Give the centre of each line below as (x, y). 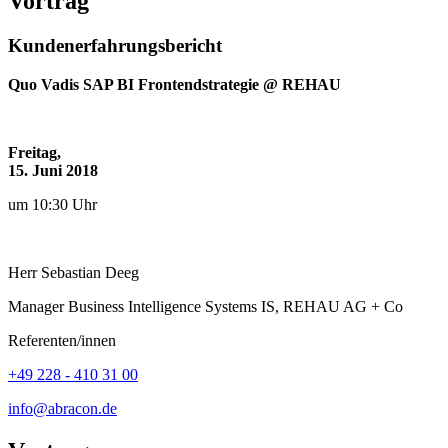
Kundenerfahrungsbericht (115, 45)
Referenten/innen (62, 340)
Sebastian (73, 272)
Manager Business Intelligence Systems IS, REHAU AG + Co (205, 306)
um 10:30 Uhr (52, 204)
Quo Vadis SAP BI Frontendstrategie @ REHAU (174, 84)
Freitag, (34, 152)
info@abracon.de (62, 408)
